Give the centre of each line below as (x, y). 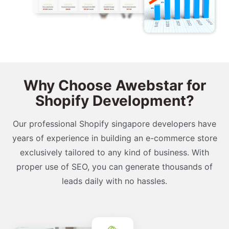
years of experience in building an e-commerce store (114, 138)
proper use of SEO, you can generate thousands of (114, 167)
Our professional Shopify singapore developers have (114, 124)
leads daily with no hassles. (114, 181)
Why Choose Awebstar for (114, 86)
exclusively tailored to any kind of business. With (114, 153)
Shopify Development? (114, 101)
